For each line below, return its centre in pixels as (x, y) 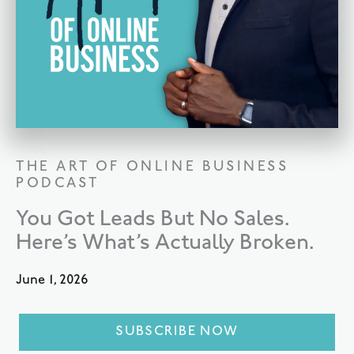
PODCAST (58, 184)
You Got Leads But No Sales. (153, 220)
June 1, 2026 (52, 281)
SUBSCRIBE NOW (177, 332)
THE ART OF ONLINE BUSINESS (153, 168)
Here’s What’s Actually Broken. (165, 244)
